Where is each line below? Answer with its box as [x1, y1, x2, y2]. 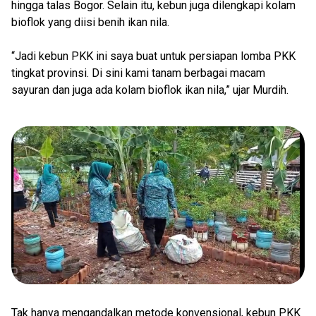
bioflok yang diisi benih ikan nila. [11, 16, 169, 29]
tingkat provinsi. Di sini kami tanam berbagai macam [11, 66, 265, 80]
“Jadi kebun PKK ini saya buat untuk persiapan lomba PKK [11, 49, 296, 63]
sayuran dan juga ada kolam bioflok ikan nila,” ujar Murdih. [11, 83, 288, 97]
